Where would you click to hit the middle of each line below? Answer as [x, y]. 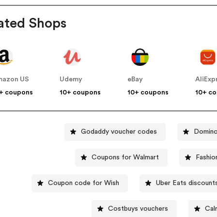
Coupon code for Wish [83, 183]
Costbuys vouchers [138, 209]
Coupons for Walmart [125, 157]
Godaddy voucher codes [119, 132]
